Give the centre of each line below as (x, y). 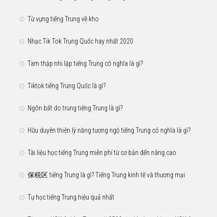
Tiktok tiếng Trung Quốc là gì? (67, 85)
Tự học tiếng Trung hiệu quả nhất (71, 197)
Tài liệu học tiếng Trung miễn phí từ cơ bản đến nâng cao (102, 152)
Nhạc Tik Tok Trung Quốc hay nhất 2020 (80, 41)
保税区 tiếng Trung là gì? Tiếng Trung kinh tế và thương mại (106, 175)
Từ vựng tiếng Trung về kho (63, 19)
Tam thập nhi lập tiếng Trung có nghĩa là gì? (85, 63)
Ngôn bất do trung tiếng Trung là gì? (75, 108)
